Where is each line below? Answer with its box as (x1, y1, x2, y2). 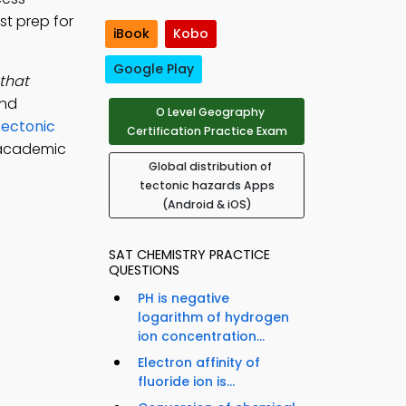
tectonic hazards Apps (139, 178, 275, 194)
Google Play (113, 60, 194, 79)
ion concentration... (138, 327, 265, 346)
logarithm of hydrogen (138, 308, 289, 327)
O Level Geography (156, 104, 265, 121)
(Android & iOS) (161, 197, 252, 213)
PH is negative (138, 289, 229, 308)
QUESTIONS (109, 261, 179, 280)
